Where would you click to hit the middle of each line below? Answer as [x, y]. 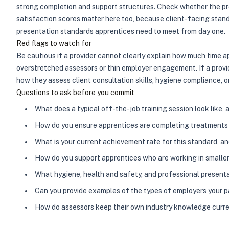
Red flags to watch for [54, 43]
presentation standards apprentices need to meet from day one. [121, 31]
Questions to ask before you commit [75, 93]
